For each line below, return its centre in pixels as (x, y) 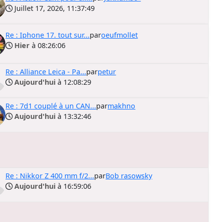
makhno (122, 106)
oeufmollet (120, 35)
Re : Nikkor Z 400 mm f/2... (50, 176)
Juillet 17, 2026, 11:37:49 (54, 8)
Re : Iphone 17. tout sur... (48, 35)
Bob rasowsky (129, 176)
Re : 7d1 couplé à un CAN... (51, 106)
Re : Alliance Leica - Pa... (46, 72)
